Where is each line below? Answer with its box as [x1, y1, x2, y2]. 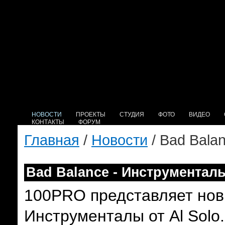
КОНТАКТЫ [32, 119, 64, 126]
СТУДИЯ [120, 111, 144, 118]
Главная [24, 132, 79, 148]
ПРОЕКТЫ [76, 111, 105, 118]
